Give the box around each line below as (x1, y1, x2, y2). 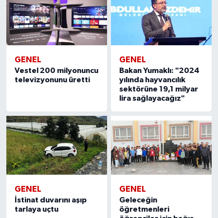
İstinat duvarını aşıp (14, 196, 87, 204)
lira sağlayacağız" (119, 94, 185, 103)
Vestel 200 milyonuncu (14, 67, 98, 75)
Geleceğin (119, 196, 158, 204)
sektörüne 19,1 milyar (119, 85, 199, 93)
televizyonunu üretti (14, 76, 90, 84)
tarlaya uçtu (14, 205, 58, 213)
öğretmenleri (119, 205, 170, 213)
